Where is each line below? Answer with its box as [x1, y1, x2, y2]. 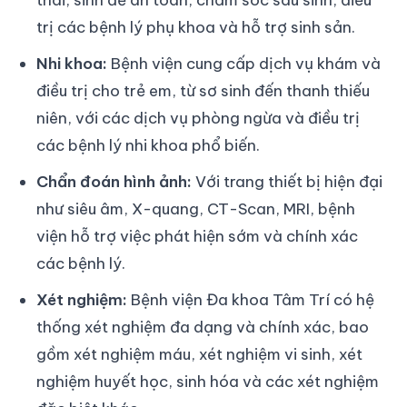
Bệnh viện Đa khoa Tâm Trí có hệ [127, 289, 374, 310]
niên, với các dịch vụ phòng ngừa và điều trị [36, 107, 360, 128]
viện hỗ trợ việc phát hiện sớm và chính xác [36, 225, 358, 246]
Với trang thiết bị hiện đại [192, 171, 382, 192]
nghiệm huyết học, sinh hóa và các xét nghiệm [36, 371, 379, 392]
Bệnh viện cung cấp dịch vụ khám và [107, 53, 381, 74]
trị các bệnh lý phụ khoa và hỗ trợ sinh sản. [36, 16, 355, 37]
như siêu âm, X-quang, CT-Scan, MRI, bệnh [36, 198, 355, 219]
